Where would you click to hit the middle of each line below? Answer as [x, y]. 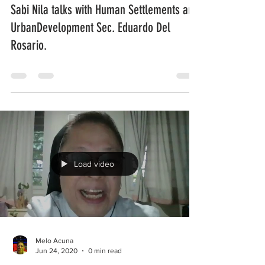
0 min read [105, 251]
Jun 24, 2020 [56, 251]
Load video [94, 164]
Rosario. [29, 45]
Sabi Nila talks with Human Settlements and [105, 10]
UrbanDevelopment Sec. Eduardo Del [91, 28]
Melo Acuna [54, 241]
